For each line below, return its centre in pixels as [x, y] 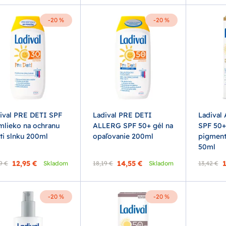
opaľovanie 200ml [123, 136]
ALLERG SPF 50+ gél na [133, 125]
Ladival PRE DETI [123, 115]
